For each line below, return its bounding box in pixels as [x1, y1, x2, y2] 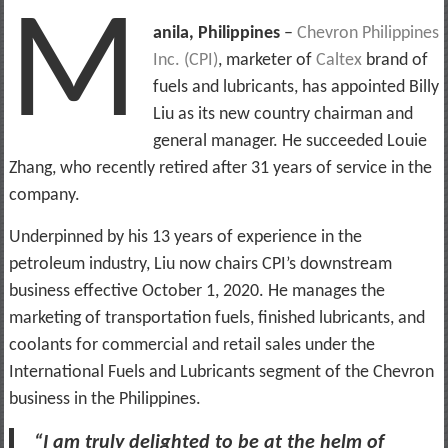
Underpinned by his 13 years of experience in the [8, 227, 362, 247]
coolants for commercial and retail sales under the [8, 335, 375, 355]
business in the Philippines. [8, 389, 201, 409]
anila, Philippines [152, 23, 284, 43]
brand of [361, 50, 428, 70]
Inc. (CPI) [152, 50, 218, 70]
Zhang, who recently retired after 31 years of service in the [8, 158, 432, 178]
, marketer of [217, 50, 316, 70]
